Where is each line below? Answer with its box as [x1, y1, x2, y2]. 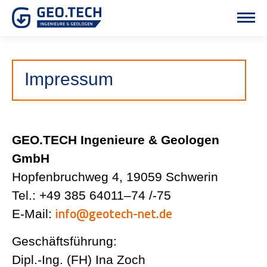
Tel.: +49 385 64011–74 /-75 [12, 188, 171, 203]
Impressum [24, 69, 113, 89]
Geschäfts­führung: [12, 234, 117, 249]
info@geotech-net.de [55, 204, 172, 223]
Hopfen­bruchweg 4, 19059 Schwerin [12, 170, 218, 184]
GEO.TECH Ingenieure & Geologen [12, 133, 219, 147]
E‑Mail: [12, 207, 55, 221]
